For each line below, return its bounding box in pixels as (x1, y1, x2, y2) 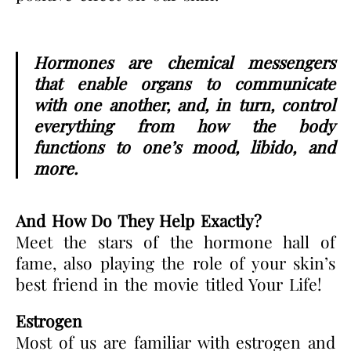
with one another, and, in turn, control (34, 92, 335, 115)
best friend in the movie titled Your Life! (16, 272, 322, 295)
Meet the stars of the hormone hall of (16, 230, 335, 252)
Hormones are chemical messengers (34, 50, 335, 73)
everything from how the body (34, 114, 335, 136)
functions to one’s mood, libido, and (34, 135, 335, 157)
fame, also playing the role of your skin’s (16, 251, 335, 273)
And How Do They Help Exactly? (16, 208, 262, 231)
